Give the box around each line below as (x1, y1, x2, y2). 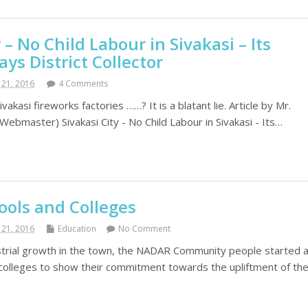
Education (58, 222, 97, 234)
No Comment (118, 222, 171, 234)
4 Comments (58, 78, 109, 90)
